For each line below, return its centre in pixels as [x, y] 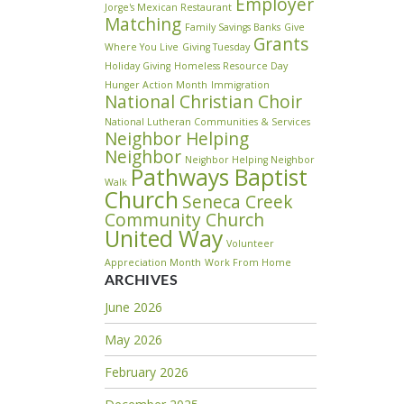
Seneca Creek [237, 202]
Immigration [240, 84]
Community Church [184, 220]
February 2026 [146, 372]
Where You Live [141, 46]
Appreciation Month [152, 262]
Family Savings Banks [232, 27]
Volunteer [250, 243]
